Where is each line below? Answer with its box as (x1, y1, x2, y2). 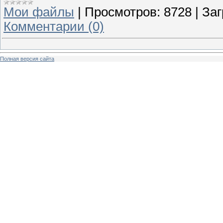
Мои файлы (3, 4, 74, 19)
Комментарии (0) (3, 19, 104, 33)
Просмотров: (85, 4, 160, 19)
